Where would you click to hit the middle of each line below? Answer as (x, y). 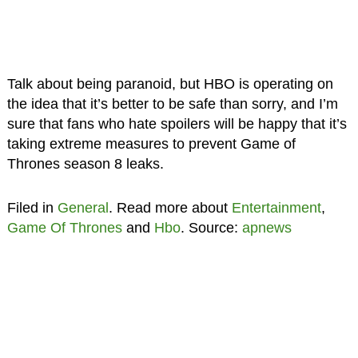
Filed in (32, 207)
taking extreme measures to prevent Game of (151, 143)
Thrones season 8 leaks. (85, 163)
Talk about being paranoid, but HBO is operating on (170, 84)
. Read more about (170, 207)
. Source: (211, 227)
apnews (267, 227)
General (83, 207)
